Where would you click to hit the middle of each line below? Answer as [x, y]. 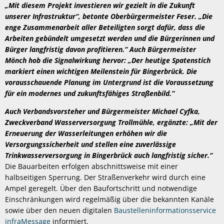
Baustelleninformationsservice [165, 210]
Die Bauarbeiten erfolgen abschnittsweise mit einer [91, 166]
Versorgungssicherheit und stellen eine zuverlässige [90, 144]
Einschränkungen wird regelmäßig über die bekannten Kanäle [109, 199]
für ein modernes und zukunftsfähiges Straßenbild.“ [90, 93]
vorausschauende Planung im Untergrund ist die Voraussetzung [109, 82]
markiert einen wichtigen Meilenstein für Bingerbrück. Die [101, 71]
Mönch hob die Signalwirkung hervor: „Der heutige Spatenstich [108, 60]
